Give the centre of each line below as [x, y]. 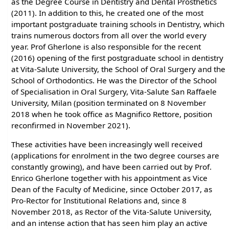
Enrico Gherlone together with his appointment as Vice [110, 178]
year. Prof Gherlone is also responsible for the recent [106, 47]
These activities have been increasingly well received [107, 144]
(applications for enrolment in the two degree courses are [116, 156]
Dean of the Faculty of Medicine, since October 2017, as [112, 189]
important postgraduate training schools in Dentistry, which [118, 24]
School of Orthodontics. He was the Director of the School [114, 81]
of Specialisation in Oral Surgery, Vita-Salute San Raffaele [114, 92]
